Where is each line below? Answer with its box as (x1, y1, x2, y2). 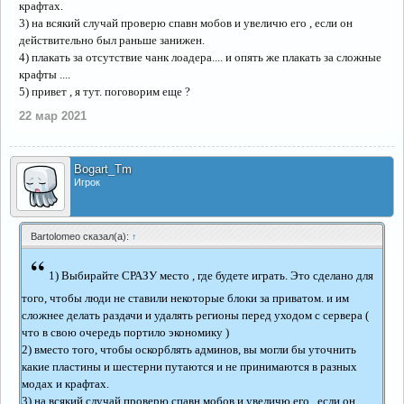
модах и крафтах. (22, 377, 109, 390)
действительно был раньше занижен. (19, 33, 205, 47)
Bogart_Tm (74, 162, 132, 176)
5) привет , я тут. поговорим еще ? (19, 85, 190, 98)
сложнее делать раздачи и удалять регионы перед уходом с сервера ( (22, 308, 369, 322)
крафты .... (19, 68, 70, 81)
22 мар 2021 (19, 109, 87, 123)
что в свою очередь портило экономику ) (22, 326, 229, 339)
